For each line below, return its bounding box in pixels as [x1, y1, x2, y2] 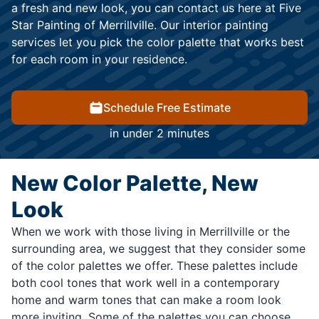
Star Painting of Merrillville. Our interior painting [11, 18, 268, 33]
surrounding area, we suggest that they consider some [11, 241, 305, 256]
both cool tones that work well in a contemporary [11, 276, 280, 291]
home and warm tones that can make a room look [11, 293, 281, 308]
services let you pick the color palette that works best [11, 35, 304, 50]
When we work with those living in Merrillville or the [11, 224, 290, 239]
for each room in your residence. [11, 52, 187, 67]
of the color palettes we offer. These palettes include [11, 258, 298, 273]
